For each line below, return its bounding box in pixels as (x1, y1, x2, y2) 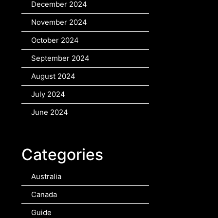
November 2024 (31, 18, 87, 27)
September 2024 (31, 54, 90, 63)
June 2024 (31, 108, 68, 117)
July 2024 (31, 90, 65, 99)
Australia (31, 172, 61, 182)
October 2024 (31, 36, 79, 45)
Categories (21, 145, 103, 164)
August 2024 (31, 72, 75, 81)
